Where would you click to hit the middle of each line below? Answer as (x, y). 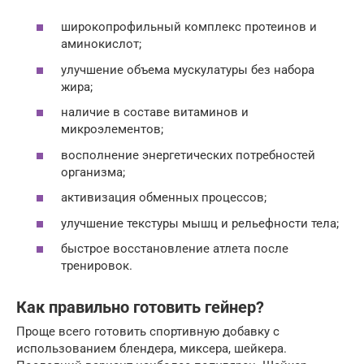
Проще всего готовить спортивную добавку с (148, 332)
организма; (93, 172)
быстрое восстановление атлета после (175, 249)
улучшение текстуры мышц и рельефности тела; (200, 223)
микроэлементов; (112, 130)
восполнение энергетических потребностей (188, 155)
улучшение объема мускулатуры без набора (188, 69)
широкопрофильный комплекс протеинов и (189, 27)
